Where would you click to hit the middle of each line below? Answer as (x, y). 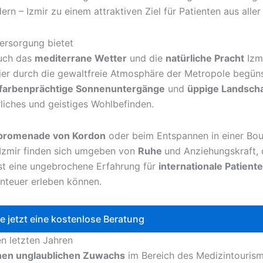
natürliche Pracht (205, 58)
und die (146, 58)
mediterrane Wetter (81, 58)
